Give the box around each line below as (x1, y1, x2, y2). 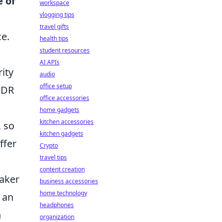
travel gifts (40, 22, 69, 31)
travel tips (40, 153, 67, 162)
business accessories (40, 177, 98, 185)
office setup (40, 82, 72, 90)
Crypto (40, 141, 58, 150)
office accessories (40, 94, 89, 102)
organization (40, 213, 74, 221)
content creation (40, 165, 85, 173)
